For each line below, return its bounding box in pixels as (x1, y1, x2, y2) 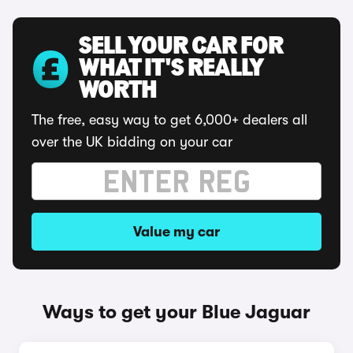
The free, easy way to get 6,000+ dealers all (32, 112, 307, 128)
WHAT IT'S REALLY (79, 57, 263, 82)
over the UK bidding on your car (32, 134, 232, 150)
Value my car (133, 224, 220, 240)
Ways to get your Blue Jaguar (43, 301, 310, 323)
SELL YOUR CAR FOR (79, 35, 283, 60)
